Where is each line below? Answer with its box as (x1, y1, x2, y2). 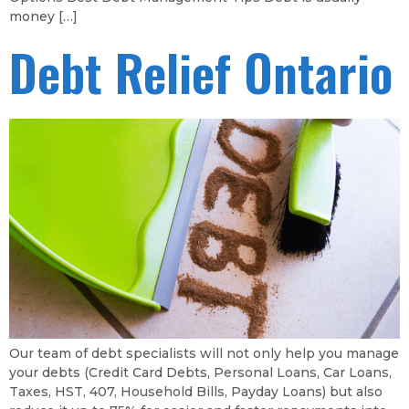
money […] (9, 8, 78, 26)
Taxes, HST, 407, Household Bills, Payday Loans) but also (9, 383, 383, 400)
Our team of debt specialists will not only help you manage (9, 344, 399, 362)
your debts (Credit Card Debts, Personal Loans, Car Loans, (9, 363, 392, 381)
